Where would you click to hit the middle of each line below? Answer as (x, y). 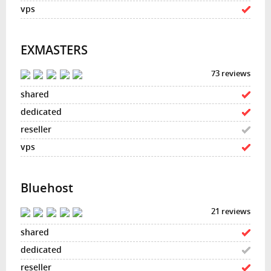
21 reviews (231, 211)
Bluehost (47, 188)
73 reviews (231, 73)
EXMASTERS (54, 50)
